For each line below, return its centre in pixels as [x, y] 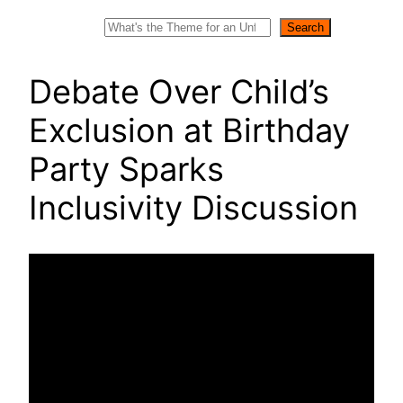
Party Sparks [126, 169]
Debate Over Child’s [179, 91]
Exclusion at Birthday [189, 130]
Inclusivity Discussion [193, 207]
